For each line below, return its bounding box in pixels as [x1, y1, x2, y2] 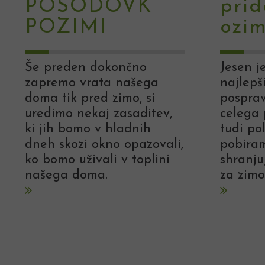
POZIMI [25, 17, 107, 38]
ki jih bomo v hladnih [25, 122, 151, 137]
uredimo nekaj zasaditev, [25, 107, 172, 121]
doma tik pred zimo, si [25, 92, 155, 106]
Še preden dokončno [25, 61, 147, 75]
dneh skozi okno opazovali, [25, 138, 183, 152]
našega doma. [25, 169, 108, 183]
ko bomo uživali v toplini [25, 153, 170, 167]
